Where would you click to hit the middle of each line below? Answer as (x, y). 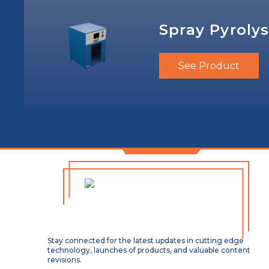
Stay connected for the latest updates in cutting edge (146, 240)
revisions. (65, 260)
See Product (209, 66)
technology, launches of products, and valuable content (149, 250)
